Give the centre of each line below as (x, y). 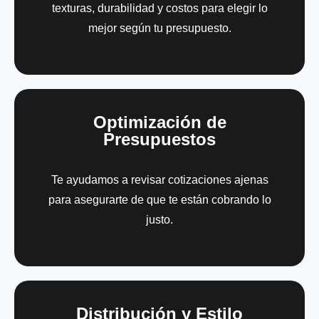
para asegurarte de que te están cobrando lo (159, 199)
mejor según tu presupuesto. (159, 28)
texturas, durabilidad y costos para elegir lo (159, 8)
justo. (159, 219)
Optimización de (159, 122)
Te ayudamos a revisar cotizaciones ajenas (159, 179)
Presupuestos (159, 139)
